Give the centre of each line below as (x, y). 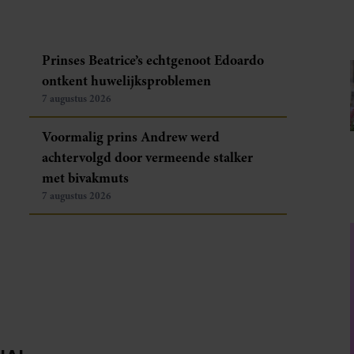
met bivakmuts (86, 177)
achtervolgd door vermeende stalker (148, 157)
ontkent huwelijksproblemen (127, 80)
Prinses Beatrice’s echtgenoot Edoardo (153, 60)
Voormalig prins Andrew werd (131, 136)
